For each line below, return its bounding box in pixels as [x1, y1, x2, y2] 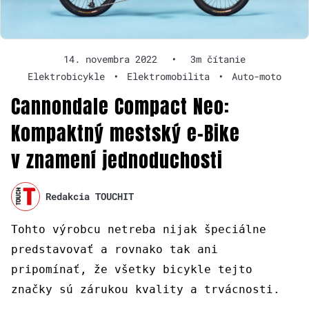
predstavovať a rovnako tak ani [11, 242, 218, 256]
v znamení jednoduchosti [11, 145, 223, 175]
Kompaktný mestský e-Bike [11, 118, 240, 148]
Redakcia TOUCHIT [46, 190, 134, 203]
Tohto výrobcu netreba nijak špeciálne [11, 222, 266, 236]
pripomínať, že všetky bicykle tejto [11, 262, 252, 276]
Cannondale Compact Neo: [11, 91, 230, 121]
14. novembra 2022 [63, 52, 157, 66]
